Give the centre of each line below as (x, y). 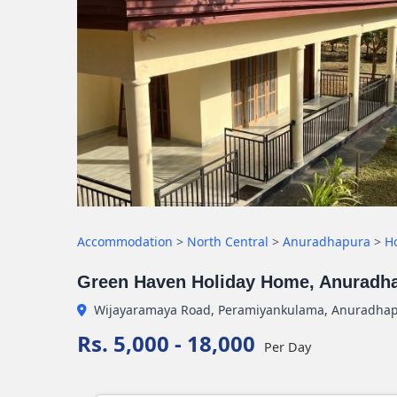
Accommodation (125, 241)
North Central (228, 241)
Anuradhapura (327, 241)
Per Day (288, 347)
